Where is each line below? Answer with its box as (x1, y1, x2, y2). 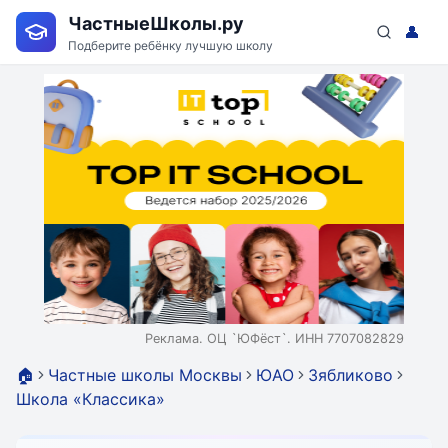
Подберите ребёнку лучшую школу (68, 37, 273, 53)
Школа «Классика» (16, 389, 165, 409)
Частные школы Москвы (48, 365, 242, 385)
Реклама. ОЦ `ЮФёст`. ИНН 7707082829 (145, 331, 404, 346)
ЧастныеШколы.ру (68, 12, 244, 34)
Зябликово (308, 365, 393, 385)
